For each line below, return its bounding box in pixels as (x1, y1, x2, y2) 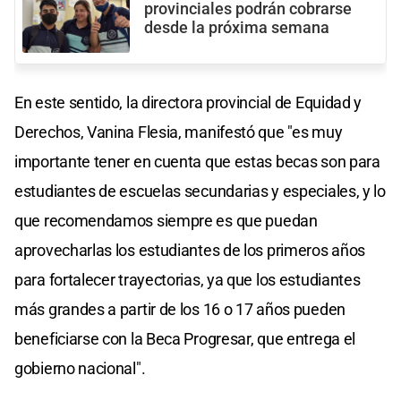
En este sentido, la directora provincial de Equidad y (14, 92, 363, 112)
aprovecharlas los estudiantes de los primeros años (14, 240, 366, 260)
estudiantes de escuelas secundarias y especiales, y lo (14, 181, 386, 200)
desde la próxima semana (144, 18, 329, 37)
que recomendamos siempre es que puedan (14, 210, 318, 230)
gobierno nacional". (14, 358, 146, 378)
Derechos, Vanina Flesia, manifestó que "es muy (14, 122, 343, 141)
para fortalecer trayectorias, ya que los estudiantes (14, 269, 361, 289)
